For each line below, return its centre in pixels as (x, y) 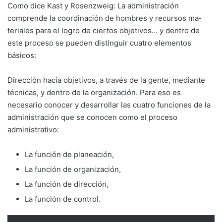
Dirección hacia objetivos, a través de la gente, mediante (106, 80)
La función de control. (63, 199)
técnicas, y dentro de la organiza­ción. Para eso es (94, 92)
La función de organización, (73, 169)
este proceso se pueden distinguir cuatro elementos (99, 43)
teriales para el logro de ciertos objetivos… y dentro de (104, 30)
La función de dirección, (67, 184)
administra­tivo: (33, 129)
